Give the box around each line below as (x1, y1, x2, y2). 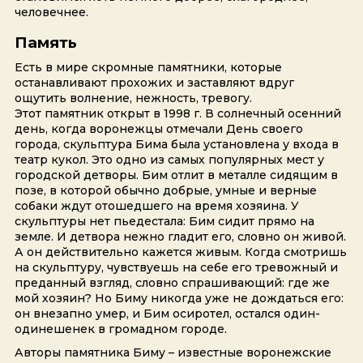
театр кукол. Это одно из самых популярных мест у (14, 152, 324, 168)
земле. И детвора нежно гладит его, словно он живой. (14, 229, 346, 245)
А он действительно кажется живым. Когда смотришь (14, 245, 347, 260)
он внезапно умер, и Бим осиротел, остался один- (14, 306, 320, 322)
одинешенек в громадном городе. (14, 322, 227, 337)
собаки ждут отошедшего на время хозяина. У (14, 199, 299, 214)
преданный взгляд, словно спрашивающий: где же (14, 275, 330, 291)
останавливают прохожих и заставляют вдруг (14, 75, 294, 91)
